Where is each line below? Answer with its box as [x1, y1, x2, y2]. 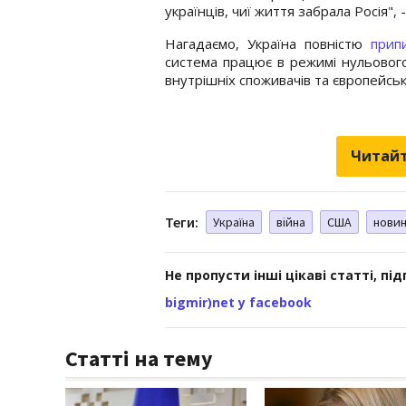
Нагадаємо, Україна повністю [165, 34, 371, 53]
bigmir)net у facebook [165, 293, 312, 311]
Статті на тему [65, 343, 213, 372]
